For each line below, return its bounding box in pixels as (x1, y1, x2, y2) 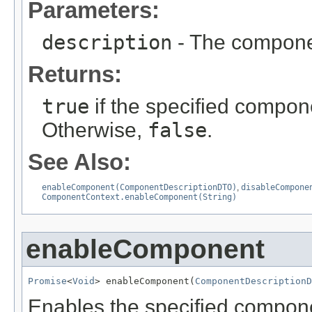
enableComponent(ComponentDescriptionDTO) (42, 182, 237, 192)
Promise (28, 275, 67, 286)
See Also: (28, 148, 131, 175)
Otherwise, (42, 118, 148, 141)
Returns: (28, 61, 122, 87)
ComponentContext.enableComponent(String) (42, 192, 237, 202)
